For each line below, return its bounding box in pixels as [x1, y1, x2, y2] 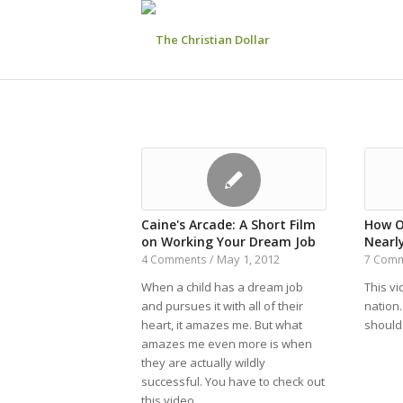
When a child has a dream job [141, 279, 303, 295]
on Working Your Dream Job [141, 233, 316, 250]
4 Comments [141, 252, 206, 267]
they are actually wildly [141, 354, 265, 371]
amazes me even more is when [141, 336, 312, 352]
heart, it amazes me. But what [141, 317, 302, 333]
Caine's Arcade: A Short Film [141, 216, 316, 233]
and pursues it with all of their [141, 298, 303, 314]
